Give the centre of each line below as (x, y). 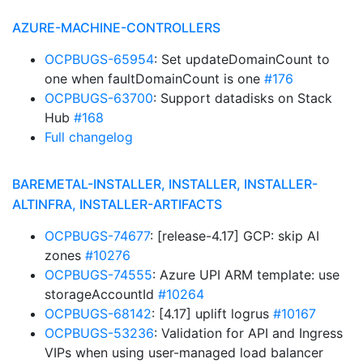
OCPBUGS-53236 (99, 333)
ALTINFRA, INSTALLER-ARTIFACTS (117, 204)
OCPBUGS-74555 (98, 275)
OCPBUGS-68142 (98, 314)
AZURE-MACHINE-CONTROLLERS (116, 28)
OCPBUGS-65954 (99, 59)
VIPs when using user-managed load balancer (184, 352)
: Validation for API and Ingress (248, 333)
